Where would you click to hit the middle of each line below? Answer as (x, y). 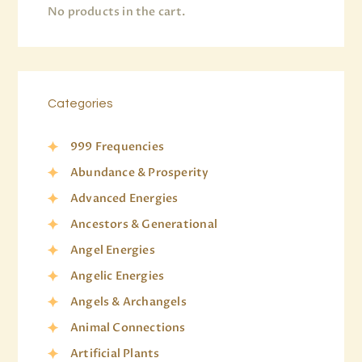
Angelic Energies (117, 276)
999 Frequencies (117, 147)
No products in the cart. (116, 11)
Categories (80, 104)
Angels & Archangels (128, 302)
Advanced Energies (124, 199)
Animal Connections (128, 328)
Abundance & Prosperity (139, 173)
